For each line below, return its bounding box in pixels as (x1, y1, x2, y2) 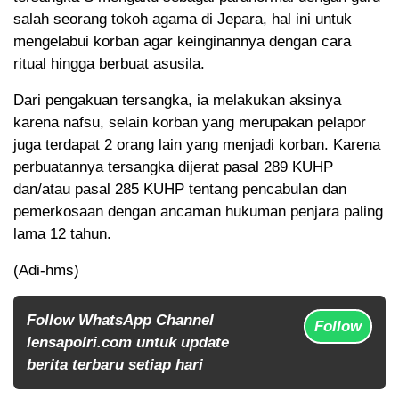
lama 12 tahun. (13, 225, 111, 243)
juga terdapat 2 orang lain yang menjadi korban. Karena (13, 136, 380, 154)
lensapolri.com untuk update (27, 334, 229, 352)
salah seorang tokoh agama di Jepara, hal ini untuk (13, 11, 352, 28)
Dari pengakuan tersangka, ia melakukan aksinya (13, 92, 341, 110)
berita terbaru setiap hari (27, 356, 203, 374)
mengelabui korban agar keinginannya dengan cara (13, 33, 351, 51)
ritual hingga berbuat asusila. (13, 55, 205, 73)
